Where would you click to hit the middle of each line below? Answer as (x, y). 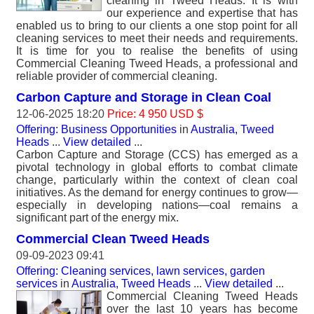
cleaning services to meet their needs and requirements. (157, 38)
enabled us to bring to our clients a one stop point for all (157, 26)
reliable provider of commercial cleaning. (117, 76)
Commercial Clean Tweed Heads (113, 239)
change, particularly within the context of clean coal (157, 180)
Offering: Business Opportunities (96, 129)
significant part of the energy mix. (97, 218)
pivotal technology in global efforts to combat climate (157, 167)
